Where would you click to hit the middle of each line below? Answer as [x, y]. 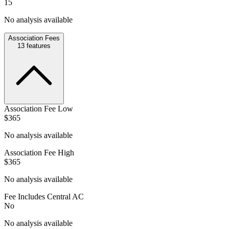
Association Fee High [39, 152]
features [38, 45]
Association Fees [34, 38]
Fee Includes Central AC [44, 196]
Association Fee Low [39, 108]
